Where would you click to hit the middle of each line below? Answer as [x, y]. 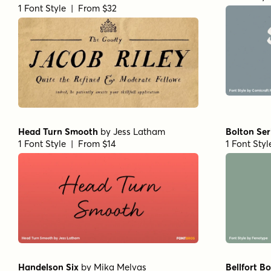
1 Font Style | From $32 [67, 8]
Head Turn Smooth [58, 131]
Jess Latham [139, 131]
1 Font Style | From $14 [67, 143]
